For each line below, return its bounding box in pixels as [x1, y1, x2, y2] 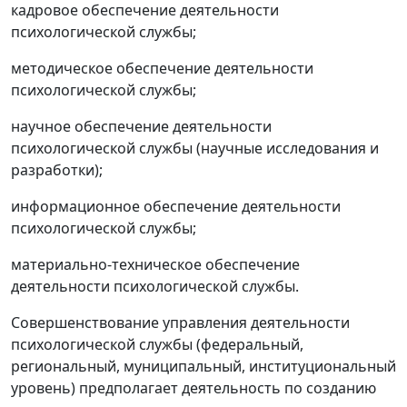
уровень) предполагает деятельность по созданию [11, 378, 376, 399]
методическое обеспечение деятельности [11, 58, 313, 79]
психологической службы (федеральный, [11, 334, 303, 355]
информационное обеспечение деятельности [11, 196, 341, 217]
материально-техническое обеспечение [11, 254, 300, 275]
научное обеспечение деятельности [11, 116, 272, 137]
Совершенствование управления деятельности [11, 313, 350, 333]
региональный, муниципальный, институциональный [11, 356, 396, 377]
